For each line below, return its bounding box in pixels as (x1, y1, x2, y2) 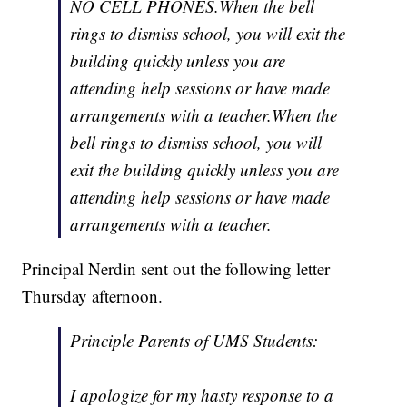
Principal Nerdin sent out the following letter (22, 257, 331, 281)
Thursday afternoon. (22, 284, 164, 308)
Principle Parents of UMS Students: (70, 329, 319, 352)
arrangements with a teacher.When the (70, 104, 338, 127)
